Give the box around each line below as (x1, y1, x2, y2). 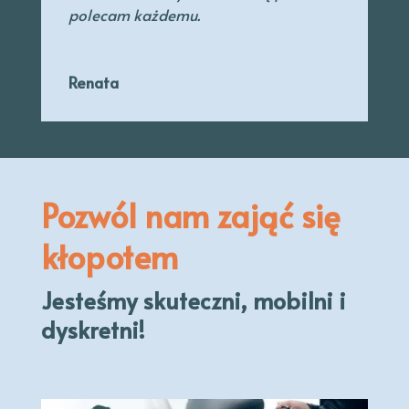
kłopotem (40, 233, 178, 278)
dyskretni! (40, 312, 145, 345)
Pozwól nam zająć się (40, 192, 341, 237)
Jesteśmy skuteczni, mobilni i (40, 283, 346, 316)
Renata (68, 70, 119, 93)
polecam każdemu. (68, 3, 200, 26)
